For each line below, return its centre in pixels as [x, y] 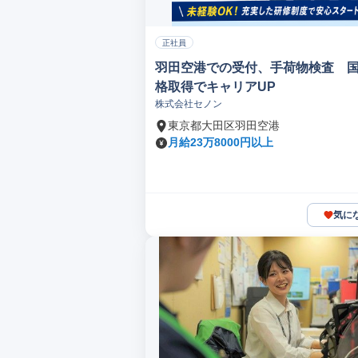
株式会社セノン [189, 104]
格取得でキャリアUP [215, 87]
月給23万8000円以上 [221, 142]
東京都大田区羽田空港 [224, 125]
